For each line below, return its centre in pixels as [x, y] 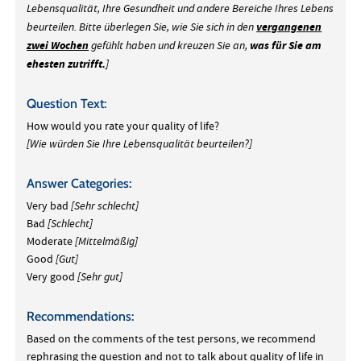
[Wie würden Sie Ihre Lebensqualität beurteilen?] [140, 144]
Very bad [49, 207]
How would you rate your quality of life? [123, 127]
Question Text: [67, 104]
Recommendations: [81, 317]
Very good [52, 278]
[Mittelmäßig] [107, 242]
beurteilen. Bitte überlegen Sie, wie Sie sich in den [142, 27]
